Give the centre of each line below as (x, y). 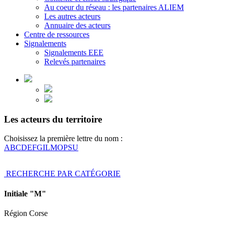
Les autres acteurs (72, 16)
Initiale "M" (25, 193)
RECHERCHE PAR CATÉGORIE (63, 174)
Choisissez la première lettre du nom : (63, 139)
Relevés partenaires (75, 61)
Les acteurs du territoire (53, 119)
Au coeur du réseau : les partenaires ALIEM (114, 7)
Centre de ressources (57, 34)
